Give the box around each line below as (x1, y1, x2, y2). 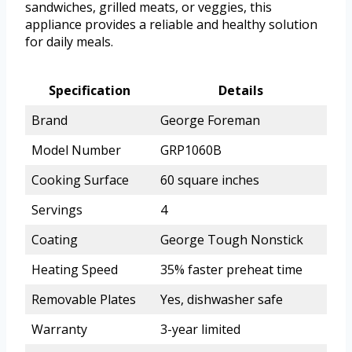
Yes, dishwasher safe (160, 291, 283, 309)
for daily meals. (25, 33, 113, 51)
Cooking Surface (31, 171, 129, 189)
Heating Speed (31, 261, 118, 279)
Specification (49, 82, 130, 100)
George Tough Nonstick (160, 231, 303, 249)
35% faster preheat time (160, 261, 302, 279)
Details (218, 82, 263, 100)
